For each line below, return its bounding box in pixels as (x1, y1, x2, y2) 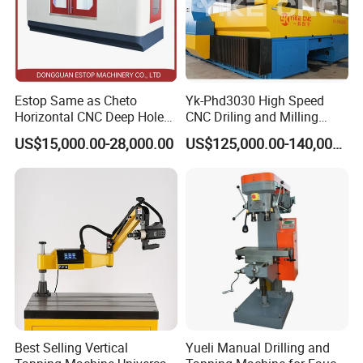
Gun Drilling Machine (15, 123, 135, 142)
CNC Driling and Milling (185, 107, 318, 126)
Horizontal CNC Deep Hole (15, 107, 164, 126)
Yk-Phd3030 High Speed (185, 91, 324, 109)
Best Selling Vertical (15, 339, 129, 357)
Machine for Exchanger (185, 123, 318, 142)
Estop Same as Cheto (15, 91, 138, 109)
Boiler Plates (185, 139, 257, 158)
